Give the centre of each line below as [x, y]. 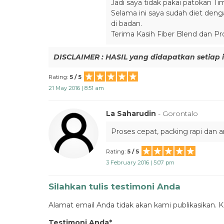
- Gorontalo [178, 113]
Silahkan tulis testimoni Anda [114, 186]
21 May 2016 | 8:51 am [76, 88]
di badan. [126, 23]
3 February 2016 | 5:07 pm [140, 162]
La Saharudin [132, 113]
